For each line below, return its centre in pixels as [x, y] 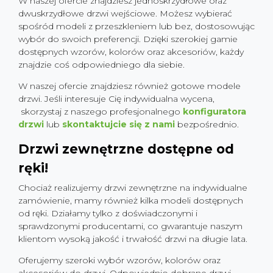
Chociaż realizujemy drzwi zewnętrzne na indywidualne [133, 188]
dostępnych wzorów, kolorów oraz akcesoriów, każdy [131, 52]
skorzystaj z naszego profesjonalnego [102, 112]
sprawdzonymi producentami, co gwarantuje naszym [130, 226]
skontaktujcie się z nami [119, 124]
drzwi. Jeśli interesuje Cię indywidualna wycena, [116, 99]
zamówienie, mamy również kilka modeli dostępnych [131, 200]
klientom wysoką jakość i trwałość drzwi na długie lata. [133, 239]
